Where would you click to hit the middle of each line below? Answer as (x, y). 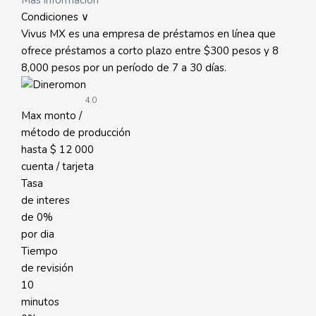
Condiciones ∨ (55, 17)
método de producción (76, 133)
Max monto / (51, 116)
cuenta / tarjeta (57, 166)
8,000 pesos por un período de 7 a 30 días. (124, 68)
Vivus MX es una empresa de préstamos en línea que (148, 34)
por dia (38, 234)
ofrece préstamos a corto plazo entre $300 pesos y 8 (150, 51)
